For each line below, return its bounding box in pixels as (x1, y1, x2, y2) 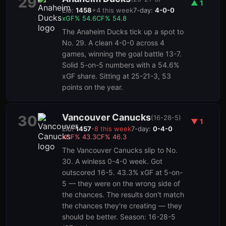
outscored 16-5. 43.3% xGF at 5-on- (62, 168, 183, 177)
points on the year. (62, 83, 123, 91)
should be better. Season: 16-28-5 (62, 212, 176, 221)
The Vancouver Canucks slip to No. (62, 146, 178, 154)
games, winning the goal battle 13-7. (62, 49, 182, 58)
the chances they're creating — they (62, 201, 182, 210)
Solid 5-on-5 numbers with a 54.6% (62, 61, 179, 69)
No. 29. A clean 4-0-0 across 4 (62, 38, 164, 47)
